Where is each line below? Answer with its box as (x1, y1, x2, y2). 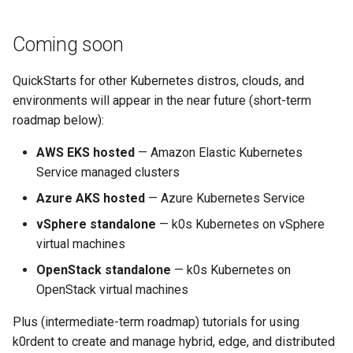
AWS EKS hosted (36, 144, 135, 160)
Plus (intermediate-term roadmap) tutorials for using (13, 314, 299, 329)
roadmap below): (13, 112, 104, 128)
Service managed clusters (36, 164, 180, 180)
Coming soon (13, 32, 124, 56)
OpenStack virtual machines (36, 281, 188, 297)
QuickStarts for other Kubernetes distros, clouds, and (13, 72, 304, 88)
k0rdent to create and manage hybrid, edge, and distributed (13, 333, 335, 349)
